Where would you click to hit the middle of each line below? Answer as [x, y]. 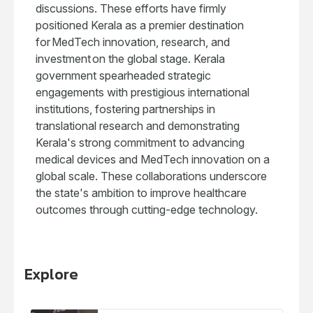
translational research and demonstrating [138, 126]
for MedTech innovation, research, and [133, 42]
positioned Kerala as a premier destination [140, 25]
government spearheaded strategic [123, 75]
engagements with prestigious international [143, 92]
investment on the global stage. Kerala [130, 59]
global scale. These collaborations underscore [151, 176]
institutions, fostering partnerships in [125, 109]
